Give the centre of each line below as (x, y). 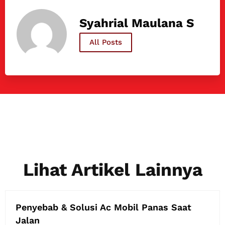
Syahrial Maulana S (136, 23)
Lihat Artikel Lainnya (113, 170)
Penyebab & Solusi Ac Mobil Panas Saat (103, 207)
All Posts (105, 42)
